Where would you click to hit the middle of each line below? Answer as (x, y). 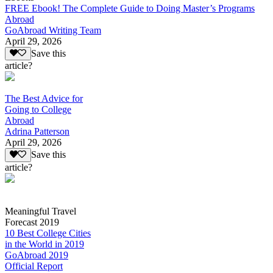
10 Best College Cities (48, 233)
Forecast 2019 (32, 222)
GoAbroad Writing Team (53, 30)
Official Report (34, 266)
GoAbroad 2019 (37, 255)
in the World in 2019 (44, 244)
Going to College (38, 110)
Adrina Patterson (37, 132)
